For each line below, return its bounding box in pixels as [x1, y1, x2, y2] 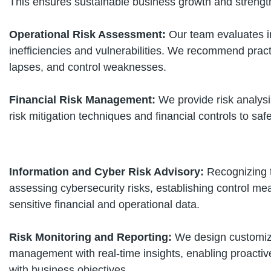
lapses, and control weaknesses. [9, 61, 166, 73]
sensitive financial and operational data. [9, 198, 200, 211]
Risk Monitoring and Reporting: [9, 231, 175, 243]
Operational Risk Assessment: [9, 28, 169, 41]
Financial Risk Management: [9, 94, 158, 106]
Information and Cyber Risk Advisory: [9, 166, 207, 178]
